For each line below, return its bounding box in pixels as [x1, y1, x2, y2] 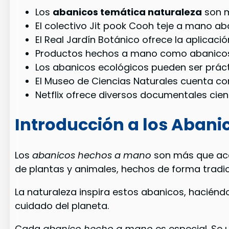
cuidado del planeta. [15, 199, 109, 213]
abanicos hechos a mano [32, 148, 152, 162]
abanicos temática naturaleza [53, 5, 202, 18]
